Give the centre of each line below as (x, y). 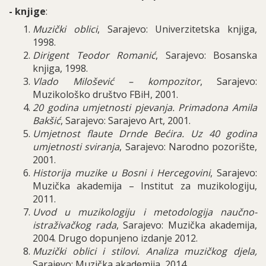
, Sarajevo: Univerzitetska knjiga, (177, 29)
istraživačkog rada (75, 225)
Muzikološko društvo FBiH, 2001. (105, 94)
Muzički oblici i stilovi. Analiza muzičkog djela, (145, 251)
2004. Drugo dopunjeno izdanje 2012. (115, 238)
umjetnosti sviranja (76, 147)
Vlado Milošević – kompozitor (116, 81)
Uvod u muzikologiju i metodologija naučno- (145, 212)
